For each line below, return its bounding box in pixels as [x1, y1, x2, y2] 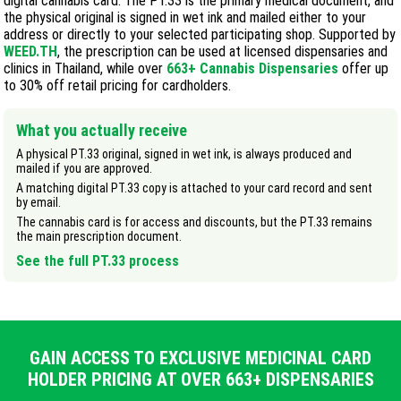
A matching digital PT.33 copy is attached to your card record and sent [16, 180, 372, 195]
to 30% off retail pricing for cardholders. [4, 76, 231, 94]
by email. [16, 194, 61, 209]
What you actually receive [16, 120, 187, 140]
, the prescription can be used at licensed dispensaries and [57, 42, 388, 60]
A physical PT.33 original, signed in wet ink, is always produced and [16, 146, 352, 161]
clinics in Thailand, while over [4, 59, 166, 77]
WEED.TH [4, 42, 57, 60]
